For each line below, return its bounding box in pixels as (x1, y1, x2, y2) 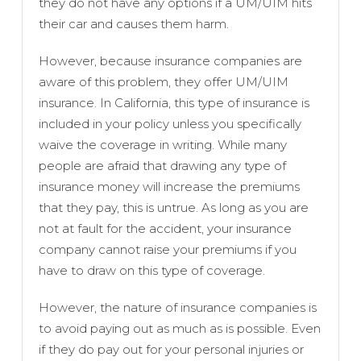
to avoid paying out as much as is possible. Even (38, 320, 321, 336)
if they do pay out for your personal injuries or (38, 341, 304, 357)
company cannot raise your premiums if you (38, 241, 297, 257)
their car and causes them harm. (38, 15, 229, 31)
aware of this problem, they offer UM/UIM (38, 73, 288, 89)
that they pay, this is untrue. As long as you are (38, 199, 309, 215)
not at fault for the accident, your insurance (38, 220, 292, 236)
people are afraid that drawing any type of (38, 157, 286, 173)
